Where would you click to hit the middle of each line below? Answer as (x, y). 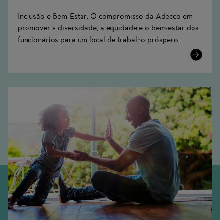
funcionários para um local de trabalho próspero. (99, 39)
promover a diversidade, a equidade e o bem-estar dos (108, 27)
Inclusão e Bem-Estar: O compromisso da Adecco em (105, 16)
